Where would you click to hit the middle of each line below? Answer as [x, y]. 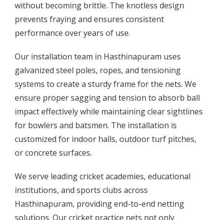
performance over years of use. [72, 33]
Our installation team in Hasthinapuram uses [98, 57]
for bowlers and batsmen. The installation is [96, 125]
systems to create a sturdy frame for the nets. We [106, 84]
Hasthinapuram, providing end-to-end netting [99, 204]
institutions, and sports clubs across [81, 190]
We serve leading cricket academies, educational [103, 177]
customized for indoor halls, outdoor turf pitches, [106, 139]
